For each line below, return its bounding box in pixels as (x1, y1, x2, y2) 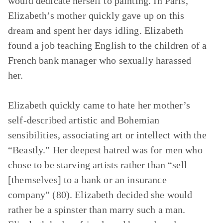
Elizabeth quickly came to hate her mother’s (8, 100, 191, 111)
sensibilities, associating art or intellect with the (8, 129, 207, 140)
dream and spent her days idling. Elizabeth (8, 25, 184, 36)
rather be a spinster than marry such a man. (8, 204, 186, 215)
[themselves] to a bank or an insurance (8, 174, 167, 185)
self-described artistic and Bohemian (8, 114, 160, 125)
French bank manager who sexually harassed (8, 55, 192, 66)
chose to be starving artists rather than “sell (8, 159, 187, 170)
